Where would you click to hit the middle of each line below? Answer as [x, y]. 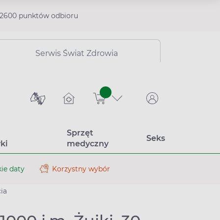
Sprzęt [80, 133]
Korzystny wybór [81, 169]
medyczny [87, 144]
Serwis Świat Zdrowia [77, 53]
